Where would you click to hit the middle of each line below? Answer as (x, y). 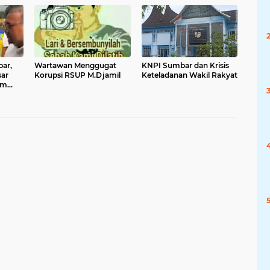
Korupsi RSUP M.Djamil (77, 75)
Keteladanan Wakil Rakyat (189, 75)
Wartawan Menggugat (75, 65)
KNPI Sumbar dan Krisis (185, 65)
